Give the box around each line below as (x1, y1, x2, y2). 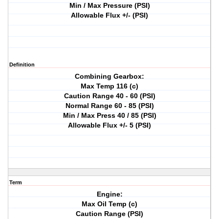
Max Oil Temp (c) (82, 200, 138, 208)
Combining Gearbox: (75, 72, 145, 81)
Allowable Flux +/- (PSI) (71, 11, 149, 20)
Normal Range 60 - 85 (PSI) (65, 102, 154, 110)
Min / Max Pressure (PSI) (69, 1, 150, 10)
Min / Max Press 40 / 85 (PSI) (63, 111, 156, 120)
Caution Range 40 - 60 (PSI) (64, 92, 155, 100)
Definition (9, 62, 35, 68)
